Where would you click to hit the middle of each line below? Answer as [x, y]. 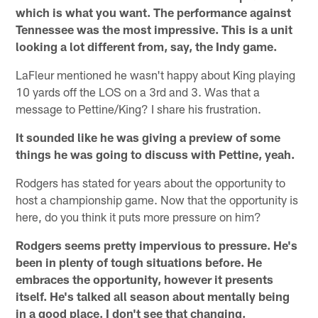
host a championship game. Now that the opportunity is [157, 200]
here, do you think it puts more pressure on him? [139, 217]
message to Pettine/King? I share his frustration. [139, 109]
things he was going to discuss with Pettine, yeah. [155, 154]
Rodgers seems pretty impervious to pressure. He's [157, 245]
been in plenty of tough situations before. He [139, 262]
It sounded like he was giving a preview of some [148, 137]
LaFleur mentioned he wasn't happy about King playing [156, 75]
